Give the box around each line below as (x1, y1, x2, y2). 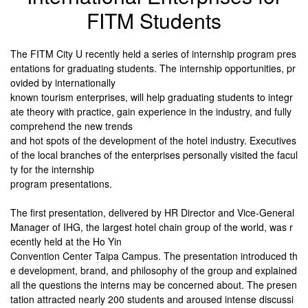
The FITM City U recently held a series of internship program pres (10, 47, 296, 61)
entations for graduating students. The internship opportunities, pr (10, 61, 296, 76)
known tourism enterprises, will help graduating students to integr (10, 90, 293, 104)
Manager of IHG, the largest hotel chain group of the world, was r (10, 220, 293, 234)
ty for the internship (10, 162, 94, 177)
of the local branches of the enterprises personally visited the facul (10, 148, 298, 162)
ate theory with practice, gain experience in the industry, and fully (10, 104, 291, 119)
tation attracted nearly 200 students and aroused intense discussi (10, 292, 294, 307)
